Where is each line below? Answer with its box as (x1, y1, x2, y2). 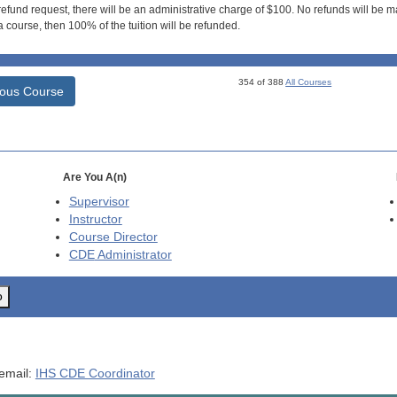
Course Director (68, 230, 158, 245)
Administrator (94, 248, 172, 262)
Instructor (68, 213, 122, 227)
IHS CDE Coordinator (35, 366, 155, 380)
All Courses (285, 77, 332, 88)
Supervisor (68, 195, 129, 209)
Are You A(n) (62, 171, 127, 184)
